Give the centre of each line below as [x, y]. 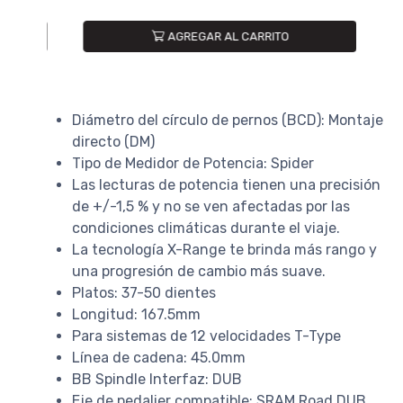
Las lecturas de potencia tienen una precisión [226, 184]
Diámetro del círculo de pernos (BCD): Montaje [228, 120]
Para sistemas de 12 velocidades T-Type [206, 336]
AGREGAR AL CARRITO [210, 36]
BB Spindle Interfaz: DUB [157, 379]
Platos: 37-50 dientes [144, 292]
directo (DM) [113, 141]
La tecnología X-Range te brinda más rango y [224, 249]
